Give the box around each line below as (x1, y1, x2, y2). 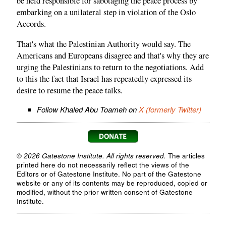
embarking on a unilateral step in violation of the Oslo (17, 7, 196, 18)
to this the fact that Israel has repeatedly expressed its (17, 73, 192, 84)
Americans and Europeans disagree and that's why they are (17, 49, 209, 61)
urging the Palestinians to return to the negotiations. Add (17, 61, 204, 73)
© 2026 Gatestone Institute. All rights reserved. (17, 151, 166, 161)
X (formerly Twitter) (139, 104, 201, 115)
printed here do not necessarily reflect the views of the (17, 160, 189, 170)
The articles (166, 151, 205, 161)
